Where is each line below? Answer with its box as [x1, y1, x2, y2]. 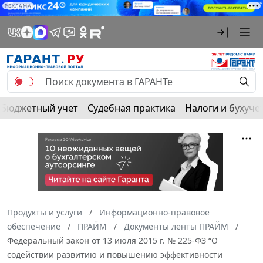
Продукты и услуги [7, 207, 82, 218]
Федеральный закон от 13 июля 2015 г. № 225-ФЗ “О [7, 235, 218, 247]
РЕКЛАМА [5, 3, 32, 9]
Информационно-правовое [99, 207, 210, 218]
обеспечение [7, 221, 60, 232]
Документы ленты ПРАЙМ [124, 221, 228, 232]
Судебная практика [87, 102, 176, 115]
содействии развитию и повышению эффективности [7, 249, 222, 261]
